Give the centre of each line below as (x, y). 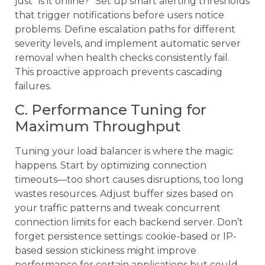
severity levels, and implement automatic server (128, 43)
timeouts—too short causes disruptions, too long (129, 180)
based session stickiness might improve (106, 251)
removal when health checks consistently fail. (122, 57)
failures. (33, 86)
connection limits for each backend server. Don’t (129, 222)
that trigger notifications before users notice (119, 15)
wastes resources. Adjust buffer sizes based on (124, 194)
